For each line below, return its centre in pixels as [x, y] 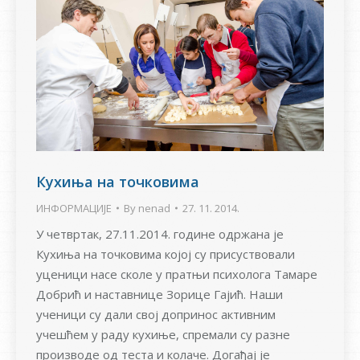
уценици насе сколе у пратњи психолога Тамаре [177, 274]
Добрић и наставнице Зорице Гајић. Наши [160, 294]
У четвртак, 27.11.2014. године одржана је [160, 233]
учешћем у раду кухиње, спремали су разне [163, 334]
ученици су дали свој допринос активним [156, 314]
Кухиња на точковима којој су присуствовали [166, 254]
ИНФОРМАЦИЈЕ [74, 208]
